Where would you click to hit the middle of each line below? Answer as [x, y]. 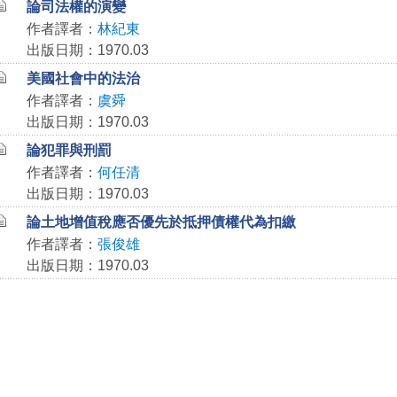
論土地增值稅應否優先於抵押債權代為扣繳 [161, 222]
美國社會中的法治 [83, 78]
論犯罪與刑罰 [69, 150]
